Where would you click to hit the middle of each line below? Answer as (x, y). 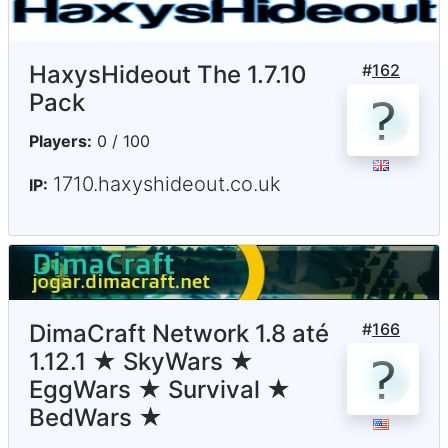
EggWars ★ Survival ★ (160, 390)
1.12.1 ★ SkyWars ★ (141, 362)
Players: (60, 141)
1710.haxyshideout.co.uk (167, 184)
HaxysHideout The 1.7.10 (168, 75)
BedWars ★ (96, 418)
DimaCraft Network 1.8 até (179, 334)
